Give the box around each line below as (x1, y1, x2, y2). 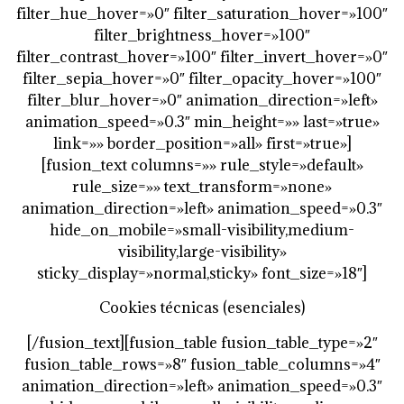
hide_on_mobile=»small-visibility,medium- (50, 219, 354, 240)
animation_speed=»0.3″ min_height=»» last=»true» (24, 111, 380, 132)
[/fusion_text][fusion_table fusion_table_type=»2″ (26, 332, 378, 353)
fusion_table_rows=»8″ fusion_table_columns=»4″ (23, 353, 381, 374)
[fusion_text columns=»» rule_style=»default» (41, 154, 363, 175)
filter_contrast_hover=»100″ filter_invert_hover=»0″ (16, 46, 388, 67)
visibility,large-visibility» (117, 241, 287, 262)
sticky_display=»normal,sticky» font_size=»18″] (37, 262, 367, 283)
